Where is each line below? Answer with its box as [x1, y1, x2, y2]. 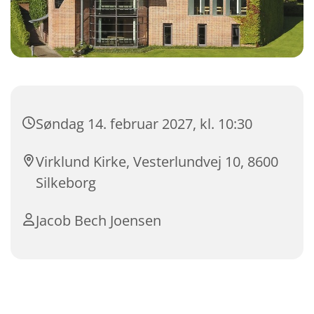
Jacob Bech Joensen [36, 211, 161, 231]
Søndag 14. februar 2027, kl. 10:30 [36, 114, 252, 134]
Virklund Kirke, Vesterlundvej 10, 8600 [36, 152, 278, 172]
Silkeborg [36, 173, 96, 193]
